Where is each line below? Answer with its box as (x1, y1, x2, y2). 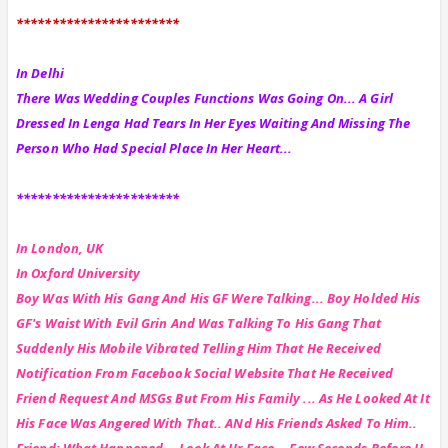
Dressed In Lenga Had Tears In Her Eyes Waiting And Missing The (16, 113, 411, 132)
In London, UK (16, 238, 104, 257)
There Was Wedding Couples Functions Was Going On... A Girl (16, 88, 393, 107)
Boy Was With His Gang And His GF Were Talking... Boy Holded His (16, 288, 421, 307)
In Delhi (16, 63, 64, 82)
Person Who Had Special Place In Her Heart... (16, 138, 293, 157)
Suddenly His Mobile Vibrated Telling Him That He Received (16, 338, 381, 357)
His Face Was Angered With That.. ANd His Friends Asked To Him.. (16, 413, 418, 432)
